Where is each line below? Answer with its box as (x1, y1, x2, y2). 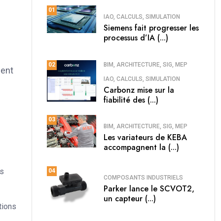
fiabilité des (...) (104, 94, 158, 106)
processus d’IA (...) (104, 32, 168, 44)
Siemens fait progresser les (104, 22, 199, 34)
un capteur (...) (104, 193, 156, 205)
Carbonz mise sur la (104, 84, 174, 96)
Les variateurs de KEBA (104, 132, 187, 144)
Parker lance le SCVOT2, (104, 183, 194, 195)
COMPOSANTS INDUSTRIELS (104, 174, 183, 182)
